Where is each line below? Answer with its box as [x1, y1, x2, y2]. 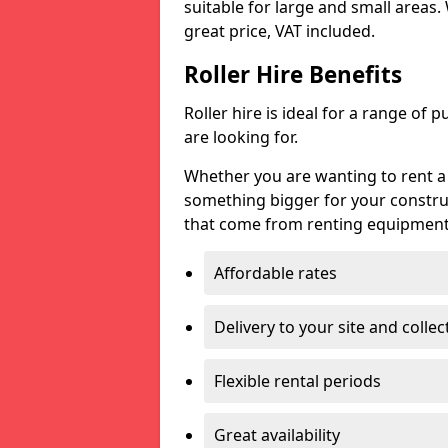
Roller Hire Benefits [184, 59, 402, 90]
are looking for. [184, 126, 298, 148]
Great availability [214, 424, 340, 446]
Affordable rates [214, 262, 337, 284]
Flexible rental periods [214, 370, 381, 392]
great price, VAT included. [184, 20, 375, 42]
